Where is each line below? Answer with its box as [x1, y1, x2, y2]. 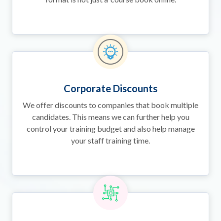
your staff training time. [71, 136, 150, 146]
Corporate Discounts [64, 82, 157, 95]
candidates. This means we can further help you [32, 112, 189, 122]
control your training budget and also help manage [26, 124, 195, 134]
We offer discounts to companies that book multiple [23, 100, 198, 110]
